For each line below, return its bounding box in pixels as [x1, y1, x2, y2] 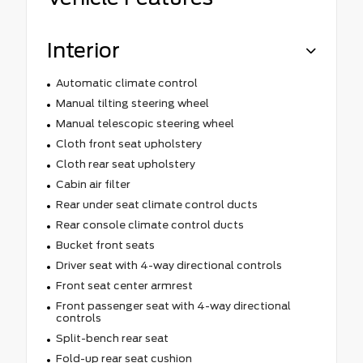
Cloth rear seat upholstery [55, 157, 195, 170]
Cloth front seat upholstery [55, 137, 202, 150]
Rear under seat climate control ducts [55, 198, 258, 211]
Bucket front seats [55, 238, 155, 251]
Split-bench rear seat [55, 331, 169, 344]
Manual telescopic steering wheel [55, 117, 234, 130]
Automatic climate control [55, 76, 198, 89]
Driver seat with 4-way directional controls [55, 258, 282, 271]
